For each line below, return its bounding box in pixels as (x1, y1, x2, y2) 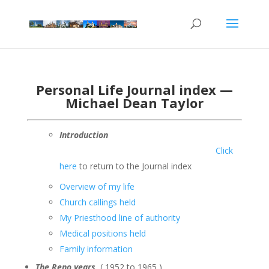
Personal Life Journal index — (35, 80, 233, 98)
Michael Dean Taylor (65, 94, 204, 112)
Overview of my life (59, 181, 134, 192)
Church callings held (59, 196, 136, 208)
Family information (59, 243, 133, 255)
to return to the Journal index (76, 160, 192, 172)
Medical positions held (59, 228, 146, 239)
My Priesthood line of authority (59, 212, 180, 223)
